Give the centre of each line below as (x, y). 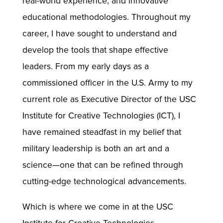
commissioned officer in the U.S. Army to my (107, 83)
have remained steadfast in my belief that (102, 132)
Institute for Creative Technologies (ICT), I (101, 115)
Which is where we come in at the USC (98, 207)
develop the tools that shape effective (95, 50)
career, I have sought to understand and (99, 33)
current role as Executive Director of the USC (109, 99)
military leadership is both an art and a (96, 148)
